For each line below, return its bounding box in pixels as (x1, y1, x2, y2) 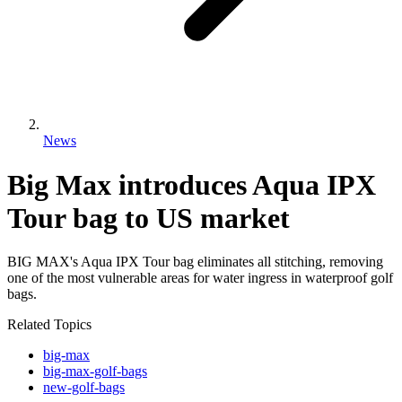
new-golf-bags (43, 380, 125, 396)
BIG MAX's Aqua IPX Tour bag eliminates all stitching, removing (7, 254, 383, 270)
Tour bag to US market (7, 201, 297, 234)
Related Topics (7, 317, 92, 333)
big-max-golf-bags (43, 363, 147, 380)
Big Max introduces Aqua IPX (7, 168, 376, 201)
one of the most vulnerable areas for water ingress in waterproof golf (7, 270, 393, 286)
